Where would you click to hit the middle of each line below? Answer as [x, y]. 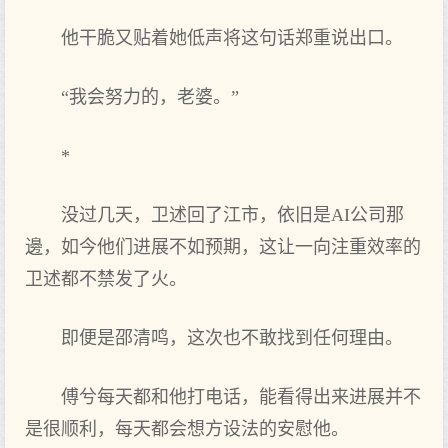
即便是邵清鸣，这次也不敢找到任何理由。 [232, 338]
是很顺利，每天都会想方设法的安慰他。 [187, 429]
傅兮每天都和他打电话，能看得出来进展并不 [241, 397]
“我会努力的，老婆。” [150, 97]
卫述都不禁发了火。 [106, 279]
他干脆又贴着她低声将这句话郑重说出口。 [232, 38]
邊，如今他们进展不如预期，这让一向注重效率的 [223, 247]
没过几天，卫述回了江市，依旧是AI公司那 [232, 215]
